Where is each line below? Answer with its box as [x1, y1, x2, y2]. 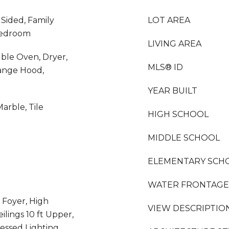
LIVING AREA [148, 39, 201, 49]
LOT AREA [148, 15, 190, 25]
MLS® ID [148, 62, 183, 72]
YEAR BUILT [148, 86, 197, 96]
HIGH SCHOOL [148, 109, 209, 119]
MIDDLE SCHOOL [148, 133, 220, 143]
